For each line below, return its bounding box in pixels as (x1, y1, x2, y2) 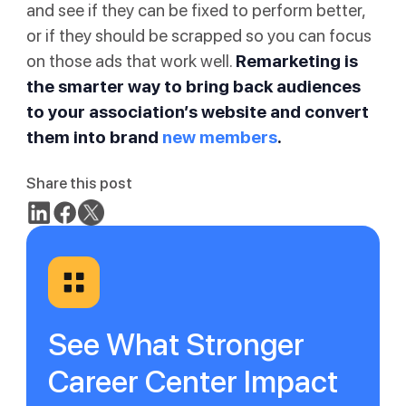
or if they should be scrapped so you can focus (25, 24, 372, 46)
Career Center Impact (47, 362, 338, 400)
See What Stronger (47, 325, 304, 362)
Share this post (25, 173, 132, 192)
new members (161, 126, 277, 148)
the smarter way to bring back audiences (25, 75, 361, 97)
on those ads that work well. (25, 50, 236, 72)
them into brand (25, 126, 162, 148)
